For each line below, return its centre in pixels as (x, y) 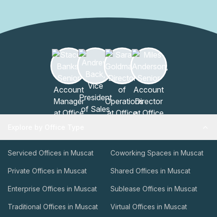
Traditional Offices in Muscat (53, 207)
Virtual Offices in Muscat (149, 207)
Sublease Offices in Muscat (154, 189)
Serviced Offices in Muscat (51, 153)
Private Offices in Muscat (47, 171)
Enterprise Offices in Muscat (52, 189)
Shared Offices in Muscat (150, 171)
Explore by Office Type (46, 127)
